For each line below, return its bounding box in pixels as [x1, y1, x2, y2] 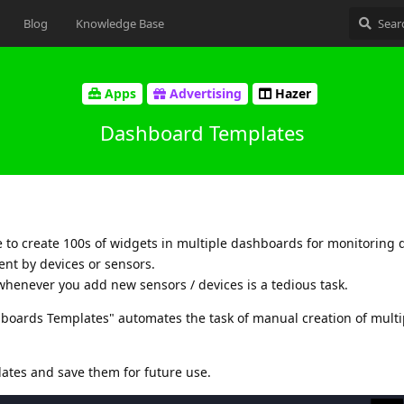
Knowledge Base [76, 15, 165, 32]
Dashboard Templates [99, 118, 305, 146]
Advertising [170, 85, 242, 103]
